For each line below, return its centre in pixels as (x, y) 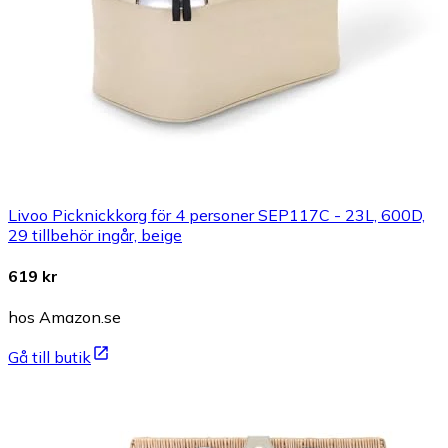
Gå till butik (49, 357)
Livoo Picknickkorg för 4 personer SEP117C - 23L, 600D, (216, 214)
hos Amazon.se (64, 317)
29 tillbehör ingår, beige (95, 234)
